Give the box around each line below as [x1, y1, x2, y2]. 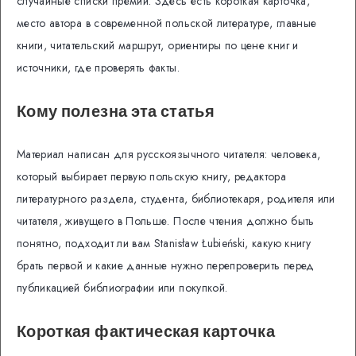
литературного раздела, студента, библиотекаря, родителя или [17, 190, 335, 207]
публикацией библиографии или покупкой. [17, 279, 228, 296]
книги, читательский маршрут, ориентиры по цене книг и [17, 37, 299, 54]
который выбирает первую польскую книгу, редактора [17, 168, 287, 184]
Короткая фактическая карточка [17, 321, 276, 342]
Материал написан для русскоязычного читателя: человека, [17, 145, 321, 162]
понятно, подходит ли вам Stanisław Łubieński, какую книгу [17, 234, 311, 251]
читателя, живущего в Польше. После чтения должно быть [17, 212, 315, 229]
